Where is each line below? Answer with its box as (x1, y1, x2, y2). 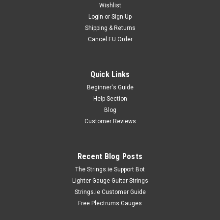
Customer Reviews (84, 117, 136, 125)
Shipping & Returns (84, 24, 136, 31)
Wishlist (99, 1, 121, 9)
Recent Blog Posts (77, 151, 143, 161)
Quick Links (90, 69, 130, 79)
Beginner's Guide (86, 83, 134, 91)
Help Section (93, 95, 127, 102)
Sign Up (111, 13, 132, 20)
